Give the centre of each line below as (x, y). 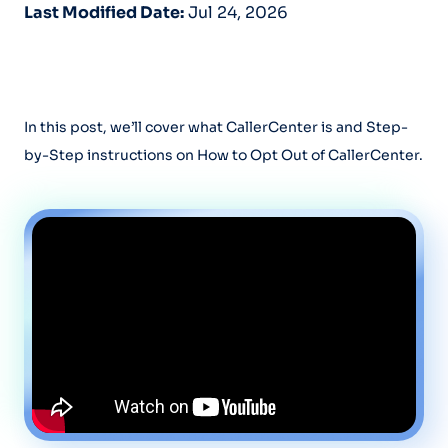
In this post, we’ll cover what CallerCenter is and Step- (216, 127)
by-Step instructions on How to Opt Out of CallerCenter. (223, 155)
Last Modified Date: (104, 12)
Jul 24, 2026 (236, 12)
